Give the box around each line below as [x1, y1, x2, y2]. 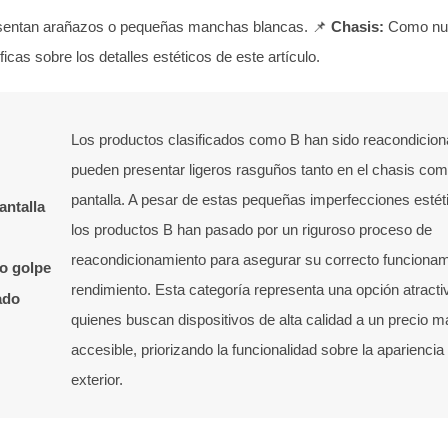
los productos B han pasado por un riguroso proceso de [70, 221, 432, 239]
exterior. [70, 371, 123, 389]
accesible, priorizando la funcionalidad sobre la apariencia [70, 341, 444, 359]
